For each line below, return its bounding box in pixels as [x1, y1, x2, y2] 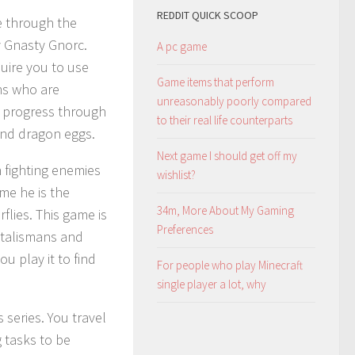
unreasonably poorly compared [157, 93, 311, 109]
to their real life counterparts [157, 112, 292, 128]
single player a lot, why [157, 276, 266, 292]
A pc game [157, 38, 207, 54]
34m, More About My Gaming [157, 202, 294, 218]
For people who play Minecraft [157, 257, 303, 273]
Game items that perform [157, 74, 274, 90]
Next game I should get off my [157, 147, 297, 163]
